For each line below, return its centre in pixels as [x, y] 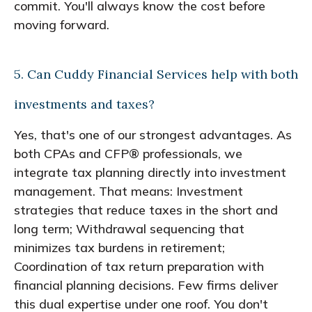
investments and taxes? [84, 104]
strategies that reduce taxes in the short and [146, 210]
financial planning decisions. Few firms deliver [146, 285]
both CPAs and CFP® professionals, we [128, 153]
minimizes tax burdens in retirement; [119, 247]
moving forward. [62, 24]
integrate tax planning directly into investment [150, 172]
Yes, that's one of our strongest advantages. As [153, 134]
